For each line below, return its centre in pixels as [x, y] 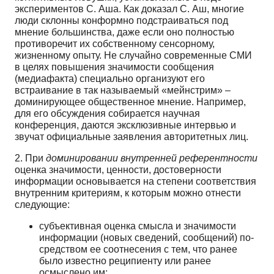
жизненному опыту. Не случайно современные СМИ [133, 55]
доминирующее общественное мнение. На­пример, [130, 102]
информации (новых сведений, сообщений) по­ [146, 237]
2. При [30, 158]
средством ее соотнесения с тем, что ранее [138, 249]
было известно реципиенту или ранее [125, 261]
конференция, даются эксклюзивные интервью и [125, 125]
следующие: [42, 204]
